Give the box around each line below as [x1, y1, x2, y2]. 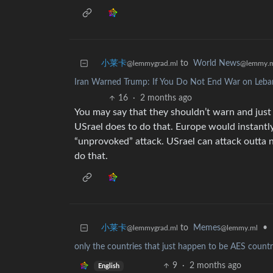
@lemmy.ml [221, 224, 258, 232]
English [97, 263, 119, 269]
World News [193, 59, 240, 68]
